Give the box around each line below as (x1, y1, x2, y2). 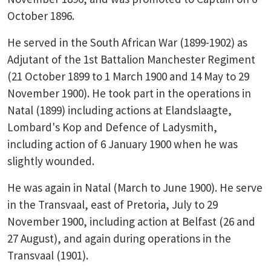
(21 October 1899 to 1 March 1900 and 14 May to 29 (7, 69, 249, 83)
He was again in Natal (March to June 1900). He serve (7, 180, 263, 195)
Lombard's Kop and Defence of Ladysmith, (7, 120, 217, 134)
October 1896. (7, 8, 74, 23)
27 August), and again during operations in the (7, 231, 231, 246)
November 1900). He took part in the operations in (7, 86, 251, 100)
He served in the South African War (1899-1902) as (7, 35, 247, 50)
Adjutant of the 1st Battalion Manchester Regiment (7, 52, 255, 67)
